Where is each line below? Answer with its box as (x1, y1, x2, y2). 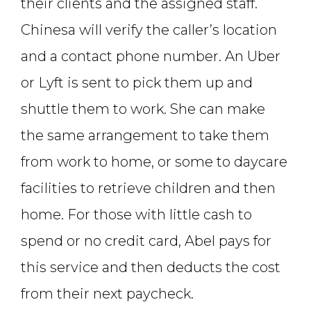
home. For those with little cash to (21, 206, 252, 224)
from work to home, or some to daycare (21, 153, 287, 171)
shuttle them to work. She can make (21, 101, 265, 118)
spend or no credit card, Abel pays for (21, 233, 271, 250)
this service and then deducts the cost (21, 259, 280, 276)
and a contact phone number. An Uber (21, 48, 280, 65)
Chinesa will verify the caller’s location (21, 22, 277, 39)
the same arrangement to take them (21, 127, 269, 144)
